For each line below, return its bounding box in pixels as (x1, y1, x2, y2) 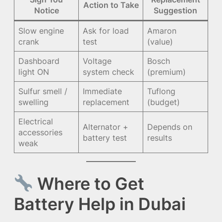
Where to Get (33, 173, 145, 194)
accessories (18, 127, 63, 138)
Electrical (18, 116, 54, 127)
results (147, 133, 172, 143)
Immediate (83, 86, 122, 97)
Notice (34, 5, 59, 16)
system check (83, 67, 135, 77)
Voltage (83, 56, 112, 66)
